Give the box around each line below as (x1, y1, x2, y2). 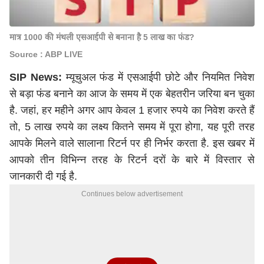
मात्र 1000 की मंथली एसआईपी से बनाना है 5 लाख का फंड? (9, 32, 194, 42)
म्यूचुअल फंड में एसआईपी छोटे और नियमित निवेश (61, 71, 255, 83)
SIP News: (9, 71, 62, 83)
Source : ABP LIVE (9, 49, 82, 59)
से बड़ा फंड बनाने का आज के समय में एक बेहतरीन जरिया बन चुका (9, 88, 255, 100)
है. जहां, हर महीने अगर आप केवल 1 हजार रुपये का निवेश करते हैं (9, 104, 255, 116)
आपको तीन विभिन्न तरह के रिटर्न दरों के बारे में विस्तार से (9, 154, 255, 166)
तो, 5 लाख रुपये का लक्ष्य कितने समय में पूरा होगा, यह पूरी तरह (9, 121, 255, 133)
